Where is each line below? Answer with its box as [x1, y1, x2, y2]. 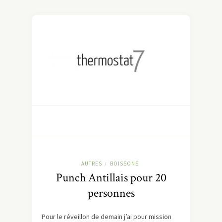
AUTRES [81, 160, 102, 167]
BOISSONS [110, 160, 139, 167]
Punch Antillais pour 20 [55, 170, 166, 186]
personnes [87, 185, 135, 201]
